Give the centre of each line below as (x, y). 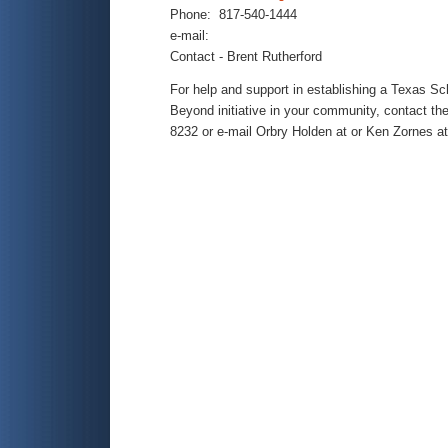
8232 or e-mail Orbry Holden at (260, 131)
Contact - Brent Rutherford (246, 56)
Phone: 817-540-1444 (233, 14)
